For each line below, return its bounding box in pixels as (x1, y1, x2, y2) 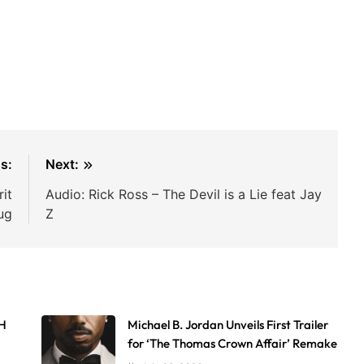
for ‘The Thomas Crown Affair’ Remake (128, 335, 338, 351)
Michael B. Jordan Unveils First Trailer (128, 316, 329, 332)
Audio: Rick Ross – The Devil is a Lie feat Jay (45, 185, 323, 202)
